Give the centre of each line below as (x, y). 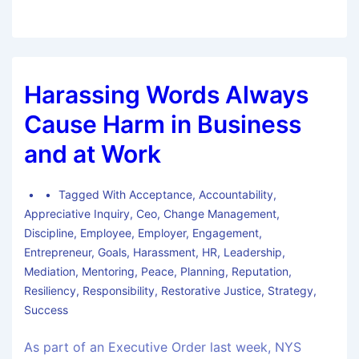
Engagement (226, 233)
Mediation (50, 272)
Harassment (164, 252)
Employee (106, 233)
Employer (162, 233)
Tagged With (94, 195)
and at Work (93, 154)
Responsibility (119, 291)
